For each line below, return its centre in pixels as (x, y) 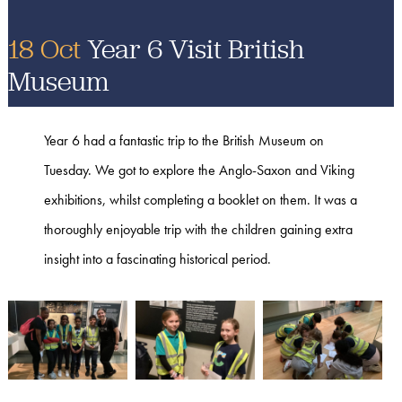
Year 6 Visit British (192, 48)
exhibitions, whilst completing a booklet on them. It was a (200, 199)
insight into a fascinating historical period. (159, 258)
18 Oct (44, 48)
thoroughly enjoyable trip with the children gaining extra (198, 229)
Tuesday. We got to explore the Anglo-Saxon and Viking (199, 170)
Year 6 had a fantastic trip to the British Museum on (184, 140)
